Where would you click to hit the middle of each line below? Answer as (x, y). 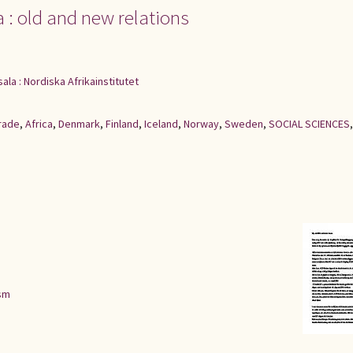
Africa (39, 124)
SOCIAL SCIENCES (309, 124)
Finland (122, 124)
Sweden (244, 124)
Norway (201, 124)
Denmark (79, 124)
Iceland (161, 124)
